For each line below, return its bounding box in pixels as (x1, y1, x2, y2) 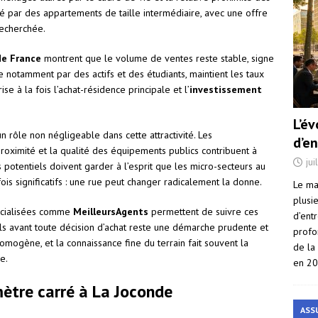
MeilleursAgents (73, 205, 148, 219)
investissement (190, 83, 262, 97)
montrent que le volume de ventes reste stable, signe (41, 52, 274, 65)
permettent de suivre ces (148, 205, 258, 219)
